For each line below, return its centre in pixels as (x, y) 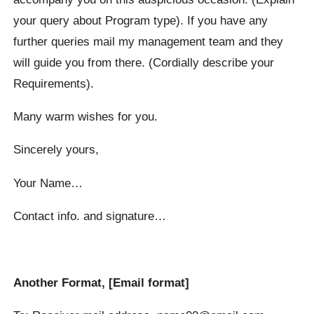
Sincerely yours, (56, 150)
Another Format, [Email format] (102, 282)
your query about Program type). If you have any (141, 20)
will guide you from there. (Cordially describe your (144, 62)
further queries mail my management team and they (149, 41)
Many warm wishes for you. (86, 116)
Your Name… (48, 183)
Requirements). (54, 83)
